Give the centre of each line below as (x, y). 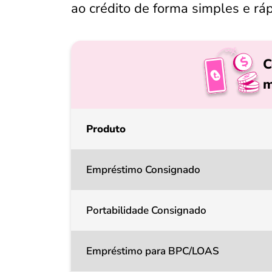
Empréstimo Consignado (143, 170)
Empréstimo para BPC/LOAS (153, 251)
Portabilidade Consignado (146, 210)
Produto (106, 129)
